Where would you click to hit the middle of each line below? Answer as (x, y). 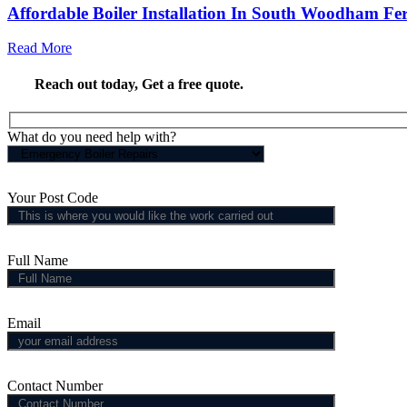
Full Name (38, 261)
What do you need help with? (92, 137)
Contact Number (55, 386)
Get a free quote (191, 84)
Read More (40, 48)
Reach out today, (88, 84)
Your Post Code (53, 198)
